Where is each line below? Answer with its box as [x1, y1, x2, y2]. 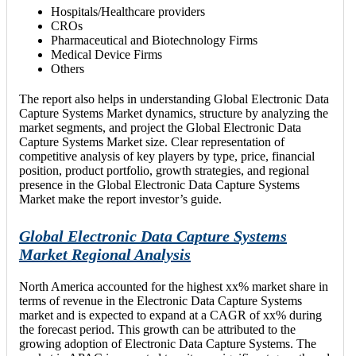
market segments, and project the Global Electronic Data [19, 120, 301, 134]
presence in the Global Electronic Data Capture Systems [19, 177, 300, 192]
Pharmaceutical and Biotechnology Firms [51, 33, 257, 47]
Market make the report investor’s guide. [19, 192, 222, 206]
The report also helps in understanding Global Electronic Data [19, 91, 329, 106]
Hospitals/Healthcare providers [51, 4, 205, 18]
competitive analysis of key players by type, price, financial [19, 149, 315, 163]
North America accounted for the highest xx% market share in [19, 280, 328, 294]
